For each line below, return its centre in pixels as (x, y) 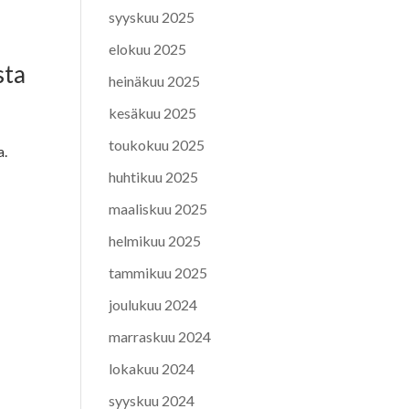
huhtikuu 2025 (154, 176)
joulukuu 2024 (153, 304)
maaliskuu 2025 (158, 208)
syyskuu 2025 (152, 16)
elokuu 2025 (148, 48)
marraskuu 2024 (160, 336)
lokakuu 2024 (152, 368)
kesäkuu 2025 (153, 112)
